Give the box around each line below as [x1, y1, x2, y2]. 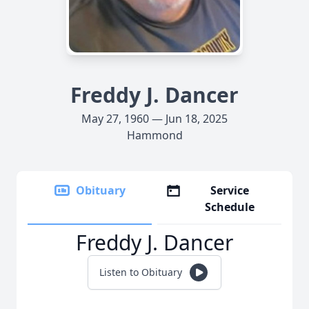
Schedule [205, 199, 255, 215]
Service [210, 183, 250, 198]
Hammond [126, 128, 183, 143]
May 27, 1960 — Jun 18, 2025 [81, 111, 228, 126]
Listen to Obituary [99, 266, 182, 279]
